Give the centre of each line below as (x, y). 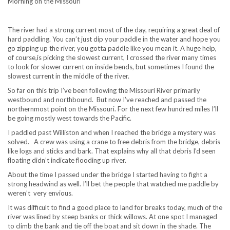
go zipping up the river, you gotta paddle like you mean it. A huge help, (112, 48)
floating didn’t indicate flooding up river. (68, 160)
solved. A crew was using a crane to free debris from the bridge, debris (114, 141)
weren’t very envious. (42, 193)
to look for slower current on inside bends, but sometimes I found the (111, 66)
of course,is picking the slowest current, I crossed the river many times (112, 57)
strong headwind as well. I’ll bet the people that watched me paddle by (113, 184)
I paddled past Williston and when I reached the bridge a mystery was (112, 132)
